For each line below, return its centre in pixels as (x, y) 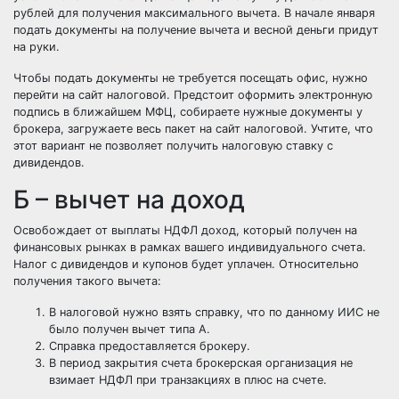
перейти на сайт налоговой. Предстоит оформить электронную (193, 95)
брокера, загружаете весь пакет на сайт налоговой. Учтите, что (193, 129)
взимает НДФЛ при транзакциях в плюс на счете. (188, 380)
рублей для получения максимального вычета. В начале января (194, 13)
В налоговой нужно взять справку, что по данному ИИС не (214, 312)
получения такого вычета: (87, 281)
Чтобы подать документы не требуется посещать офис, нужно (191, 78)
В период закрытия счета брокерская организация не (201, 363)
